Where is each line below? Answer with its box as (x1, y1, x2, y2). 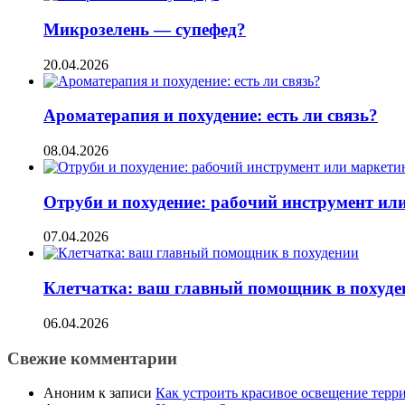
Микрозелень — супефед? (43, 19, 246, 39)
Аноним (43, 385, 95, 401)
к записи (95, 385, 155, 401)
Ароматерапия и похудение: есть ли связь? (43, 106, 378, 126)
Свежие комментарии (7, 348, 177, 368)
